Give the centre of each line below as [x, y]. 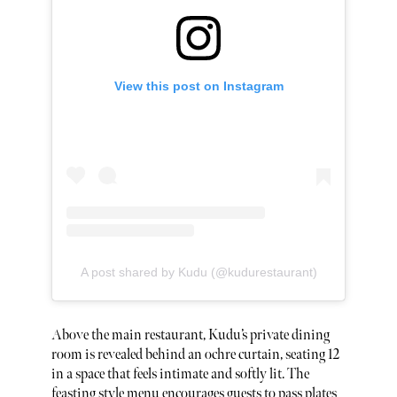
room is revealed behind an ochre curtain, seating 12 [195, 355]
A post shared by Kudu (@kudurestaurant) [198, 272]
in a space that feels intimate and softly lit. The [180, 375]
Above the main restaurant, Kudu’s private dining [190, 336]
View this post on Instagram [198, 86]
